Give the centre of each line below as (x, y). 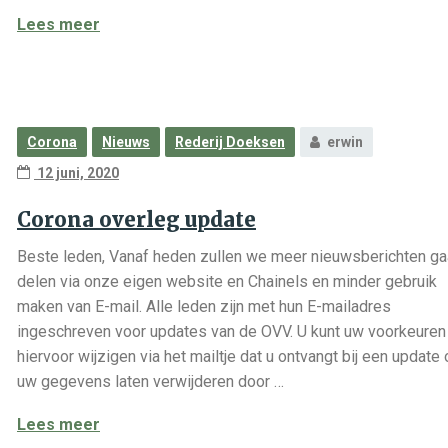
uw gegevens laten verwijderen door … (150, 381)
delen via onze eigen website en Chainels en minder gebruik (227, 281)
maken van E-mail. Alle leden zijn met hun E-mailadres (204, 306)
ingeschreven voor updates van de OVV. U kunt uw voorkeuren (231, 331)
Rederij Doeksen (230, 142)
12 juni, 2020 (76, 173)
